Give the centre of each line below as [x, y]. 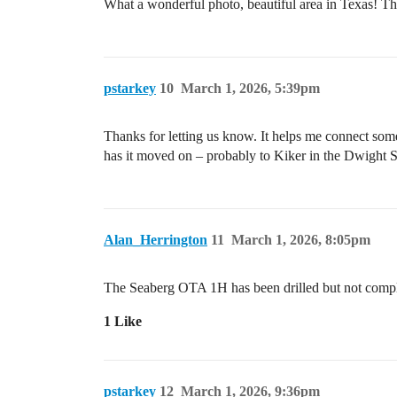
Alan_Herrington [156, 240]
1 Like [123, 322]
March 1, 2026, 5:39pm [250, 89]
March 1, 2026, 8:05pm [301, 240]
